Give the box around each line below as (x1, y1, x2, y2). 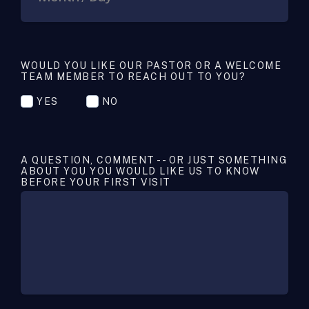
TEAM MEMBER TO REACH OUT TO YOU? (21, 70, 249, 82)
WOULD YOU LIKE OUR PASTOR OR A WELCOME (21, 59, 281, 71)
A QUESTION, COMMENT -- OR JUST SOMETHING (21, 154, 287, 166)
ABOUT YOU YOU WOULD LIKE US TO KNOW (21, 166, 260, 177)
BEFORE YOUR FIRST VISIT (21, 177, 174, 188)
